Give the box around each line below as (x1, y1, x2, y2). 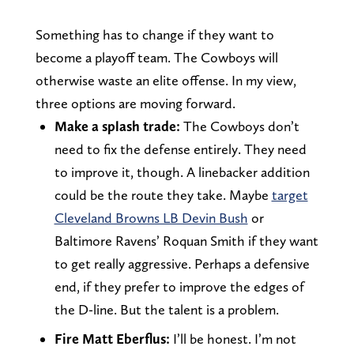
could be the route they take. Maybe (54, 186, 272, 203)
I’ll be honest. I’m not (169, 330, 296, 347)
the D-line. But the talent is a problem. (54, 300, 279, 318)
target (271, 186, 308, 203)
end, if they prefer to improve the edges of (54, 277, 304, 295)
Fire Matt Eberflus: (54, 330, 170, 347)
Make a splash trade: (54, 117, 183, 134)
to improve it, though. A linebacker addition (54, 163, 310, 180)
